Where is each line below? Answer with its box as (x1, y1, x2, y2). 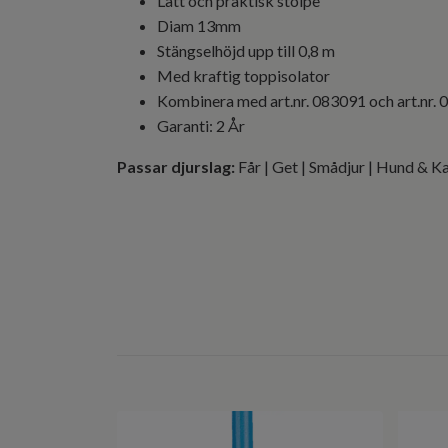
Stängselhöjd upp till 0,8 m (157, 40, 335, 60)
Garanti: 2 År (157, 115, 245, 135)
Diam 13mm (157, 15, 241, 35)
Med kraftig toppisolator (157, 65, 330, 85)
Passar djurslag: (117, 156, 235, 176)
